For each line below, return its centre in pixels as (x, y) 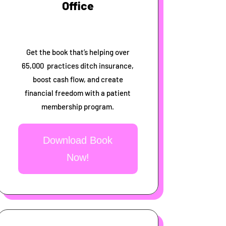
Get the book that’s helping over (78, 52)
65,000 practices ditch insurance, (78, 65)
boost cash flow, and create (78, 79)
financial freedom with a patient (78, 93)
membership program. (78, 106)
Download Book (78, 140)
